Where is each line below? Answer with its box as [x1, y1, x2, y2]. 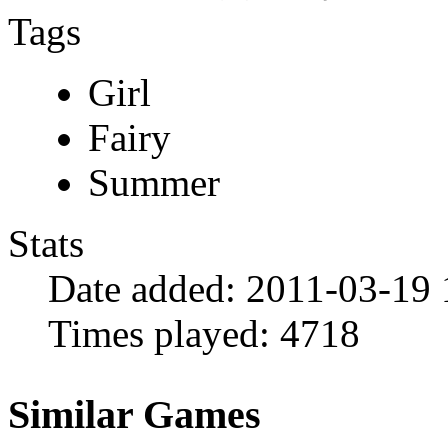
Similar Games [8, 392, 261, 438]
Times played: [48, 312, 270, 356]
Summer [88, 161, 220, 205]
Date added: [48, 267, 236, 311]
